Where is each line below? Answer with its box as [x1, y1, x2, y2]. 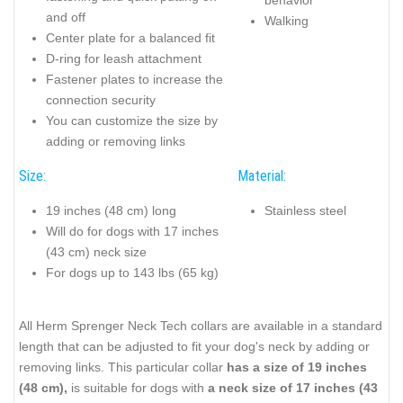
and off [46, 9, 85, 24]
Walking [264, 13, 309, 28]
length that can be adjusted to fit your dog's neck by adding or [19, 339, 370, 354]
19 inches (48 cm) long [46, 202, 176, 218]
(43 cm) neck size [46, 244, 147, 259]
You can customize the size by [46, 112, 218, 128]
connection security [46, 92, 156, 107]
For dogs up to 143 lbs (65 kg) [46, 264, 219, 280]
